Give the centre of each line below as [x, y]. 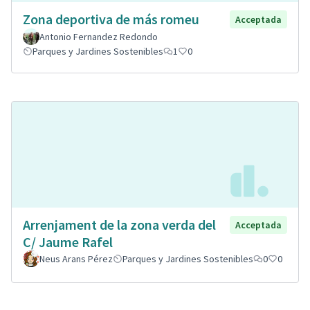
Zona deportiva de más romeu [111, 19]
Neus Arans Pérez [76, 258]
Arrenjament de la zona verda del [119, 224]
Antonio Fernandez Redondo [99, 37]
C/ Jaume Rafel [68, 241]
